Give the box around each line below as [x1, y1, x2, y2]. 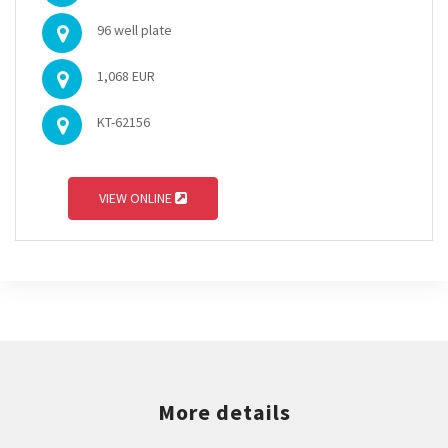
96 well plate [97, 21, 172, 39]
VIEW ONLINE [99, 189, 175, 207]
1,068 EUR [97, 67, 155, 85]
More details [157, 398, 291, 426]
